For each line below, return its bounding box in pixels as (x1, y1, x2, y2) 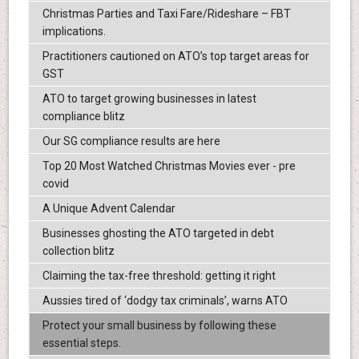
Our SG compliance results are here (42, 134, 220, 147)
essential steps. (42, 336, 121, 349)
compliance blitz (42, 109, 125, 123)
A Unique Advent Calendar (42, 201, 175, 215)
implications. (42, 24, 106, 38)
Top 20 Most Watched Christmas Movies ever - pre (42, 159, 296, 172)
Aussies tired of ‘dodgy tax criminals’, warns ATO (42, 293, 288, 307)
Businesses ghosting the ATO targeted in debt (42, 226, 274, 240)
